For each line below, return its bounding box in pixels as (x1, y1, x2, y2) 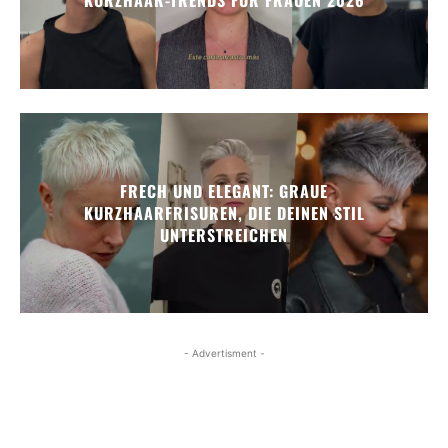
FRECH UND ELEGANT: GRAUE (120, 178, 328, 203)
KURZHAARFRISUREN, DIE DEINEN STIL (83, 200, 365, 225)
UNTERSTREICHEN (160, 222, 288, 247)
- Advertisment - (183, 346, 265, 359)
